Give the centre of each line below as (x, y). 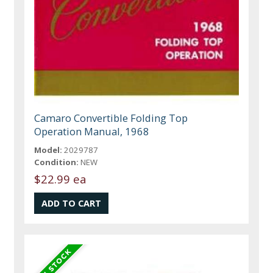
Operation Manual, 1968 (92, 132)
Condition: (57, 162)
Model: (48, 150)
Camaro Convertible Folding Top (111, 118)
